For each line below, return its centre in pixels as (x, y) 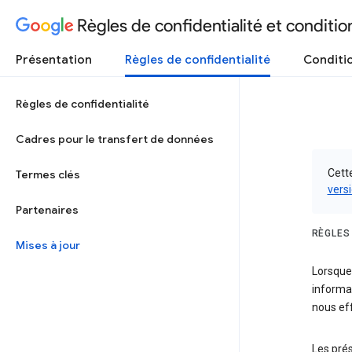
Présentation (54, 60)
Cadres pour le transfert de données (115, 139)
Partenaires (47, 210)
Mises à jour (48, 245)
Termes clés (48, 174)
